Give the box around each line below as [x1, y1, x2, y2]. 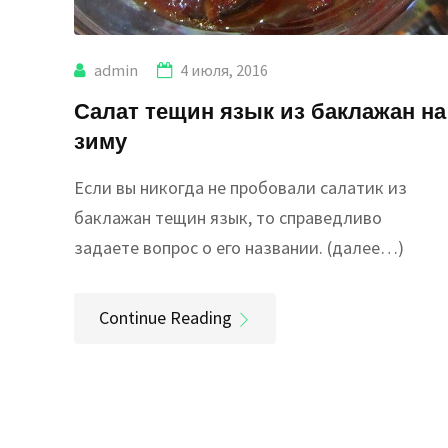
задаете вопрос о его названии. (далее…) [74, 236, 404, 260]
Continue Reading [99, 306, 232, 330]
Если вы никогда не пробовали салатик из [74, 176, 407, 200]
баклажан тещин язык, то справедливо [74, 206, 382, 230]
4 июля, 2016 [180, 60, 268, 81]
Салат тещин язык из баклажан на [74, 96, 446, 125]
